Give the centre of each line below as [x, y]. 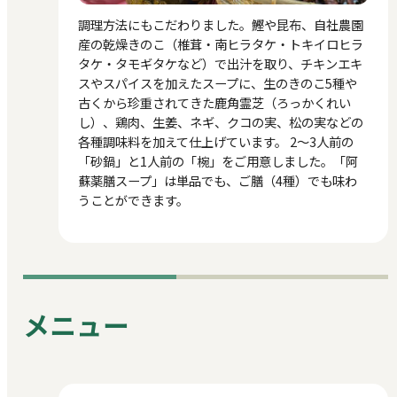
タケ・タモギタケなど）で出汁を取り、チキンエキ [221, 64]
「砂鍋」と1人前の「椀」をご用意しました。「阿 [218, 161]
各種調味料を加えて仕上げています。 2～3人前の [216, 142]
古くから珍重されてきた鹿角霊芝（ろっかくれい [215, 103]
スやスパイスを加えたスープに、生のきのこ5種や [218, 83]
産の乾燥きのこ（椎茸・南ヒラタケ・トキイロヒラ [221, 44]
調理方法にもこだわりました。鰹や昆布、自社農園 [221, 25]
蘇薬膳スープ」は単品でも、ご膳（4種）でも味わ [218, 181]
